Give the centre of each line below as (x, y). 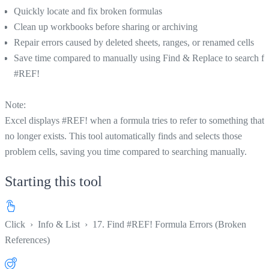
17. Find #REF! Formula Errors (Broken (169, 224)
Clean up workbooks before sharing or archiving (106, 26)
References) (27, 240)
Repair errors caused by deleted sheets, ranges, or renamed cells (134, 42)
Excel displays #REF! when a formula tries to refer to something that (134, 120)
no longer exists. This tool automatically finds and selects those (123, 136)
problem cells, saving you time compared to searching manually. (126, 151)
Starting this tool (53, 181)
